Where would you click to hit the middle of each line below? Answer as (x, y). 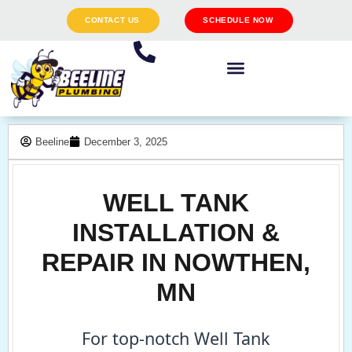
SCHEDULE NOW (238, 20)
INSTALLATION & (176, 232)
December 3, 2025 (126, 141)
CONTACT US (112, 20)
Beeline (52, 141)
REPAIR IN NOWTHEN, (176, 262)
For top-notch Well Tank (176, 338)
